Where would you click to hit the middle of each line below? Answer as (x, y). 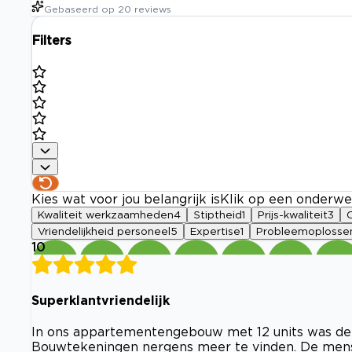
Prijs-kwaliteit (293, 215)
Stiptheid (218, 215)
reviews (153, 9)
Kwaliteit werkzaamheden (106, 215)
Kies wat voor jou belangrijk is (126, 199)
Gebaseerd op (79, 9)
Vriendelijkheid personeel (104, 231)
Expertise (215, 231)
